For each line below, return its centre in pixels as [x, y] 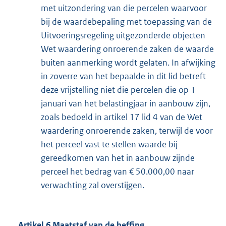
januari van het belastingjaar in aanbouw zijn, [126, 104]
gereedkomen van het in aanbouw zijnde [118, 158]
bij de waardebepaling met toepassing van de [126, 22]
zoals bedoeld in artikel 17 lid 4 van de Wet [122, 117]
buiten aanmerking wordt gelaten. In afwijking [128, 63]
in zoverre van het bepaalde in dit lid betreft [123, 76]
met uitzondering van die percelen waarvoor [124, 8]
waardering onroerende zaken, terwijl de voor [127, 131]
